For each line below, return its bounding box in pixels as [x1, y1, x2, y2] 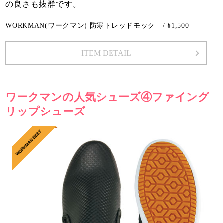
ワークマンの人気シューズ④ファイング [5, 91, 210, 104]
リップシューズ [5, 105, 86, 118]
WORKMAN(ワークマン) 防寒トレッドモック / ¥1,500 [5, 21, 189, 29]
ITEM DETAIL [81, 48, 131, 57]
